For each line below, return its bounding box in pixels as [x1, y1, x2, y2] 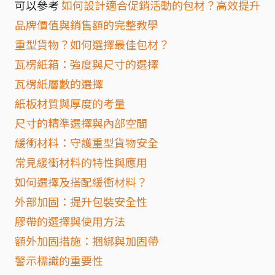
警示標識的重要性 [15, 252, 103, 268]
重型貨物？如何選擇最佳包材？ [15, 36, 169, 52]
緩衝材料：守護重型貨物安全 [15, 134, 158, 150]
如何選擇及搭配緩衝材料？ [15, 174, 147, 190]
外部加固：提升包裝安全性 [15, 193, 147, 209]
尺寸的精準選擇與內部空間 [15, 115, 147, 131]
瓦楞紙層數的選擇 [15, 76, 103, 91]
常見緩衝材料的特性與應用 [15, 154, 147, 170]
